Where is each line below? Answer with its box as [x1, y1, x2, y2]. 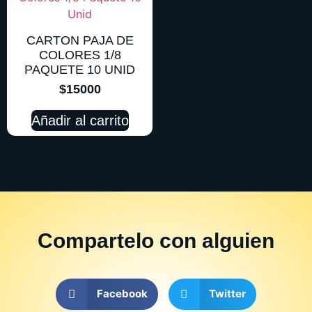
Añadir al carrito [31, 112, 129, 128]
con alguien [159, 228, 274, 252]
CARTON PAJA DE [26, 33, 134, 47]
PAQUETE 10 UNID [24, 62, 135, 77]
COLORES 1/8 [38, 47, 121, 62]
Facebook [96, 287, 148, 301]
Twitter [209, 287, 246, 301]
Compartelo [38, 228, 154, 252]
